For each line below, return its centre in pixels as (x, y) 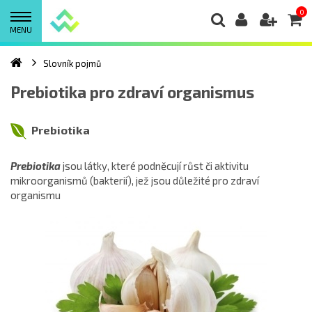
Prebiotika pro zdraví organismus (132, 92)
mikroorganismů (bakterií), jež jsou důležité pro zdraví (135, 180)
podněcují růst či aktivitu (193, 166)
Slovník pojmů (72, 63)
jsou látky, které (98, 166)
